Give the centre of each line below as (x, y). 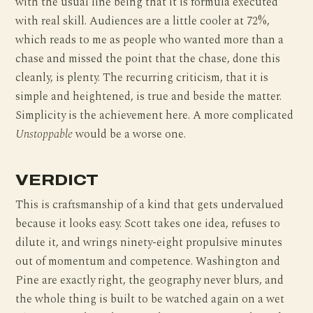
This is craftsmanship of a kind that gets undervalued (150, 205)
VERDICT (57, 180)
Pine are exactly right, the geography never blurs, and (150, 281)
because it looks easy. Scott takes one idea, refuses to (148, 224)
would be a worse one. (130, 134)
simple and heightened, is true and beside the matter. (149, 96)
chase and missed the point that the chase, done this (148, 59)
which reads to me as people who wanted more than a (150, 40)
